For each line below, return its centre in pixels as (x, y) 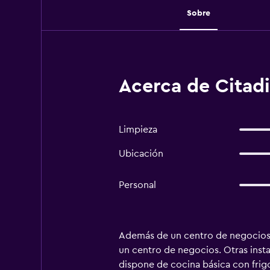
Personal (137, 185)
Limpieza (138, 130)
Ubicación (141, 154)
